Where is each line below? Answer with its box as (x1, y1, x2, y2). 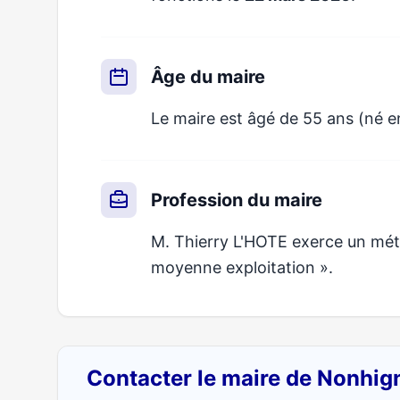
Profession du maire (151, 189, 322, 211)
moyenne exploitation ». (151, 258, 333, 277)
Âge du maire (151, 66, 265, 87)
